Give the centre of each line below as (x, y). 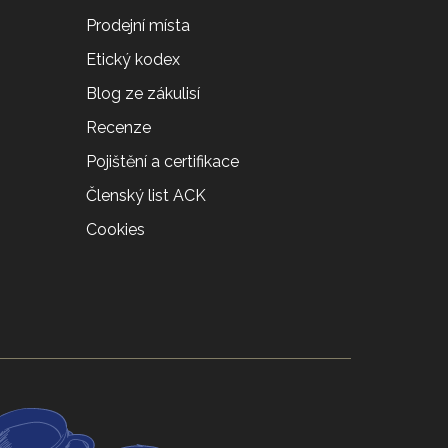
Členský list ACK (146, 196)
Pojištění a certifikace (162, 162)
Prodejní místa (138, 26)
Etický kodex (133, 60)
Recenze (118, 128)
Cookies (115, 230)
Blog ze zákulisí (143, 94)
